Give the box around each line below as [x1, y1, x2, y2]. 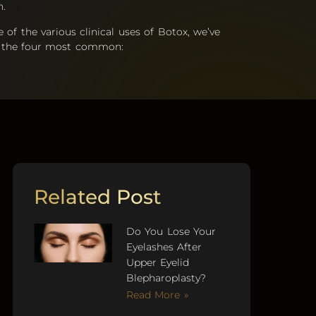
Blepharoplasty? [126, 272, 206, 285]
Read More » [126, 288, 188, 302]
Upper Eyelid [126, 256, 190, 269]
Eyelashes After [126, 241, 202, 254]
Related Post [34, 185, 162, 209]
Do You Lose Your [126, 225, 217, 238]
